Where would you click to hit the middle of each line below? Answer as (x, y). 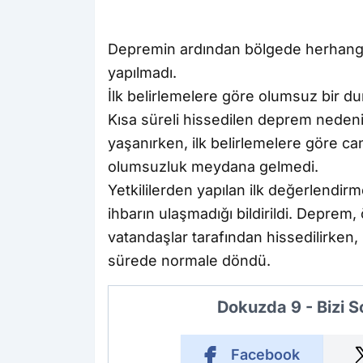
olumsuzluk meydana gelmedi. (213, 167)
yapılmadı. (142, 73)
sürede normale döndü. (189, 261)
